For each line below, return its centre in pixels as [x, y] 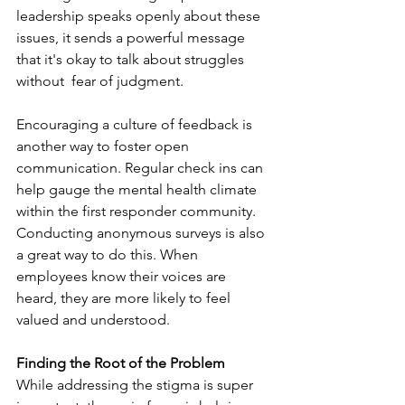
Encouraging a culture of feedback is [136, 124]
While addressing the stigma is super [137, 385]
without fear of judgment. [102, 81]
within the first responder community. [138, 211]
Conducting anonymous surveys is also [142, 233]
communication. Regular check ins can [141, 168]
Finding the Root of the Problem [121, 363]
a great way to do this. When [109, 254]
